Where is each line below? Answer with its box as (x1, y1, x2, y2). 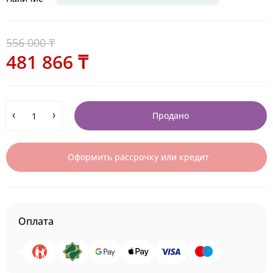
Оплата (18, 214, 54, 228)
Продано (152, 110, 189, 121)
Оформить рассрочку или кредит (67, 151, 209, 163)
